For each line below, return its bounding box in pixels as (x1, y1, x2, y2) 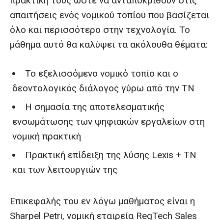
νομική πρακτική (12, 131, 81, 142)
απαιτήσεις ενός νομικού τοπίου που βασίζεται (10, 9, 209, 21)
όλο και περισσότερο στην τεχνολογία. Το (10, 24, 190, 35)
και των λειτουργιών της (12, 164, 117, 175)
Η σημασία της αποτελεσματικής (25, 101, 165, 112)
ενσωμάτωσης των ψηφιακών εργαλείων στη (12, 116, 205, 127)
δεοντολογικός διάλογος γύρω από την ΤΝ (12, 82, 194, 94)
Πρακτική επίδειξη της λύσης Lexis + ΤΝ (25, 149, 196, 161)
